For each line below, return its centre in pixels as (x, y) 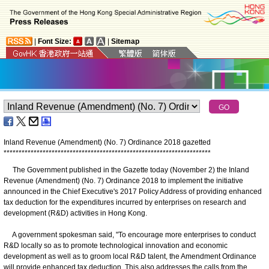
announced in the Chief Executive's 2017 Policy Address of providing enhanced (133, 191)
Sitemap (125, 41)
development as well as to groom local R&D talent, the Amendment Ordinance (130, 256)
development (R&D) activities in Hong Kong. (75, 213)
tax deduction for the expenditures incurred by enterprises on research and (125, 202)
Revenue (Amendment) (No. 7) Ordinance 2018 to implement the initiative (123, 180)
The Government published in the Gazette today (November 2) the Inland (126, 170)
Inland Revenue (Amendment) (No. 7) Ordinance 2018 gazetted (107, 142)
